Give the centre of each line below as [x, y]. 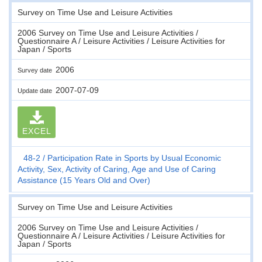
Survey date [37, 70]
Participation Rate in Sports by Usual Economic [134, 158]
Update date [37, 90]
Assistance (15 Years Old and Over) [84, 180]
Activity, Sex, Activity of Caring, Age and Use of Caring [117, 169]
